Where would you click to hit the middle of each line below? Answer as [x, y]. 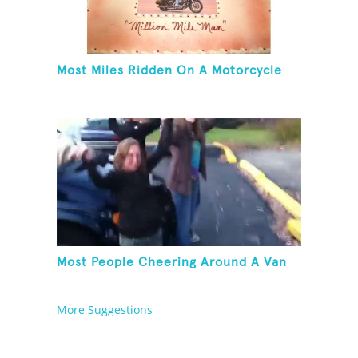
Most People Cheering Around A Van [172, 263]
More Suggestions [105, 310]
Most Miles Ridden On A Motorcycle [170, 71]
